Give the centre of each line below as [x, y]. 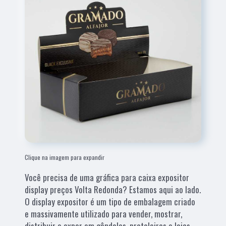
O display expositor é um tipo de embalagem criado [110, 201]
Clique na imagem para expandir [65, 157]
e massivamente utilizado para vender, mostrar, [104, 213]
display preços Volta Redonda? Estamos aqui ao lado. [113, 189]
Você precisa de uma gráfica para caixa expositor [107, 177]
